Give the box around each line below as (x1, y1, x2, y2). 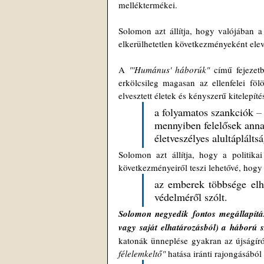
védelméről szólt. (154, 190, 227, 204)
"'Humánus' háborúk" (128, 64, 210, 75)
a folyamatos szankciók (154, 105, 256, 119)
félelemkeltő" (118, 247, 166, 259)
